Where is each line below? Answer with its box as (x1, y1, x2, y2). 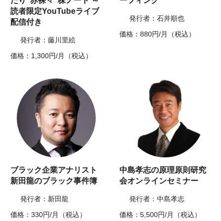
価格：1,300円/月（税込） (10, 52, 93, 60)
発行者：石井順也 (129, 14, 184, 23)
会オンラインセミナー (119, 177, 198, 185)
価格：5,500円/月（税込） (119, 211, 201, 219)
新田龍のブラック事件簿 (10, 177, 98, 185)
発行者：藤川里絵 (20, 36, 76, 44)
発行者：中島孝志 (129, 195, 184, 203)
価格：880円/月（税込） (119, 30, 195, 38)
